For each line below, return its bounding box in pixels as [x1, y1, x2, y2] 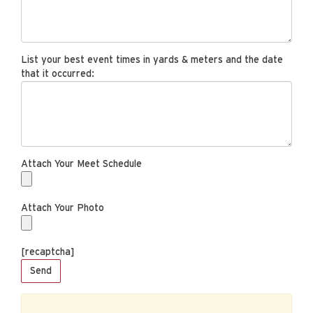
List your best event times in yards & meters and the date [21, 55, 283, 65]
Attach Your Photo [21, 203, 104, 213]
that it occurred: [21, 69, 94, 79]
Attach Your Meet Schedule [21, 159, 142, 169]
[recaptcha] [21, 247, 74, 257]
